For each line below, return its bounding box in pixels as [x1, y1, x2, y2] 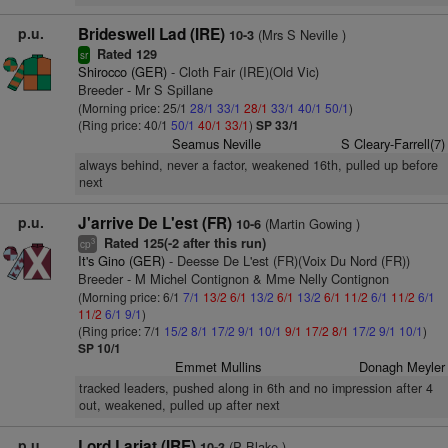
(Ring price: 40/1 [77, 116, 171, 133]
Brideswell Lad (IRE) [77, 23, 225, 45]
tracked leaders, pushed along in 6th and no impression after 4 [78, 379, 433, 397]
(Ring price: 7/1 [77, 322, 164, 339]
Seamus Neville [172, 134, 262, 153]
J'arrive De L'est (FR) [77, 212, 232, 234]
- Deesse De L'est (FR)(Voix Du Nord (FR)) [164, 251, 410, 270]
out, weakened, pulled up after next [78, 396, 280, 414]
